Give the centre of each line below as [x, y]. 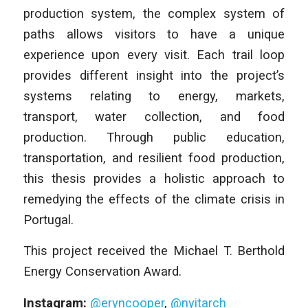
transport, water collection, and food [154, 116]
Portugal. [48, 219]
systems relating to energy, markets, [154, 96]
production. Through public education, [154, 137]
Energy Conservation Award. [102, 272]
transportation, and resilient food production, [154, 157]
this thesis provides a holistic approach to [154, 178]
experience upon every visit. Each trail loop [154, 54]
